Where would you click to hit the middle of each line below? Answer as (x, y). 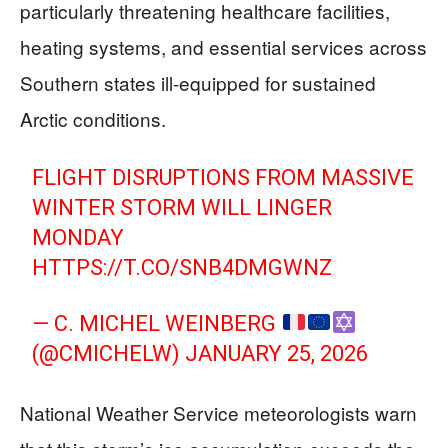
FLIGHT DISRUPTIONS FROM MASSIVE (223, 177)
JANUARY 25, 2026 (277, 353)
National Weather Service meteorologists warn (218, 412)
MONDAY (78, 237)
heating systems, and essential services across (223, 46)
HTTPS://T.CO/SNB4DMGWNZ (182, 267)
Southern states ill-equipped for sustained (198, 82)
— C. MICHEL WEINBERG (157, 323)
